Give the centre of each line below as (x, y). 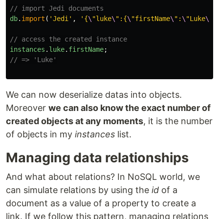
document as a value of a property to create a (101, 203)
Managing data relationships (97, 158)
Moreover (27, 108)
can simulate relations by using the (79, 190)
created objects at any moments (75, 121)
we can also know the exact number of (130, 108)
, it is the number (178, 121)
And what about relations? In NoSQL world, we (103, 177)
